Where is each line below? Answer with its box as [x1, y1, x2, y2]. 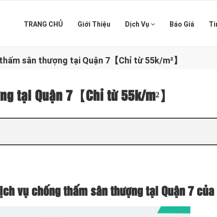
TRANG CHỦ [24, 20, 63, 28]
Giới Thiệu [77, 20, 110, 28]
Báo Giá [170, 20, 194, 28]
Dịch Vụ [125, 20, 151, 28]
